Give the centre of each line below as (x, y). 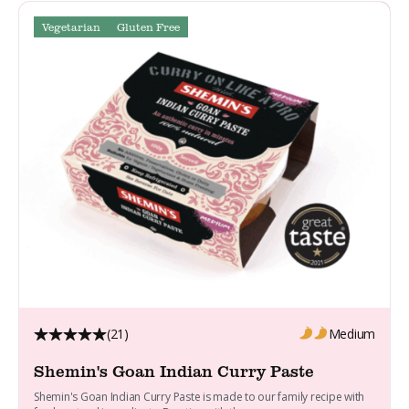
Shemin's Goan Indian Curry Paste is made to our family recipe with (199, 396)
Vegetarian (71, 26)
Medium (351, 333)
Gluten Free (148, 26)
